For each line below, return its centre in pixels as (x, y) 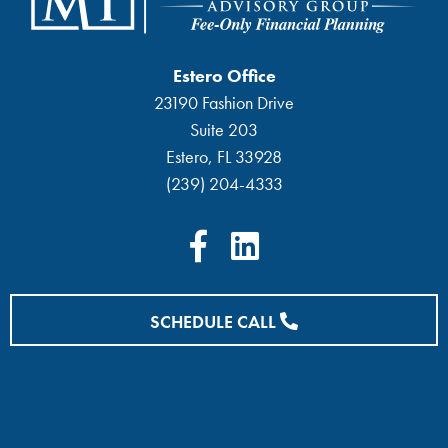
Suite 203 (224, 130)
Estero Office (224, 76)
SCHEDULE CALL (215, 321)
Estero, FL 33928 (224, 157)
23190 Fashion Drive (224, 103)
